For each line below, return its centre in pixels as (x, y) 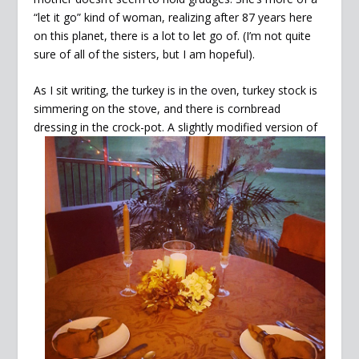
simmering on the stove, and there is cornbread (157, 109)
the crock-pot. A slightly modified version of (205, 127)
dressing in (63, 127)
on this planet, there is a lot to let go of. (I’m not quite (173, 35)
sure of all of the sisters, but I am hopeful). (145, 54)
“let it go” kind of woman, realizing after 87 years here (173, 17)
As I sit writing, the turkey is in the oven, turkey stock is (176, 91)
